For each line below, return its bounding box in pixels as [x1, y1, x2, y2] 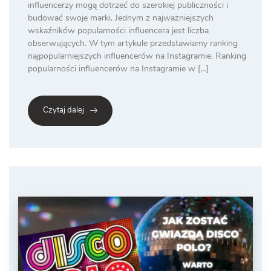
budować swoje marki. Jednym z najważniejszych [28, 12, 214, 24]
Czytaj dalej [43, 105, 84, 116]
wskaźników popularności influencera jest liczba [28, 25, 209, 37]
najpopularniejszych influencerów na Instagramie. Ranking [28, 50, 246, 62]
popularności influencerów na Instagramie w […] [28, 63, 209, 75]
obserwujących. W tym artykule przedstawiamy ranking [28, 38, 238, 50]
